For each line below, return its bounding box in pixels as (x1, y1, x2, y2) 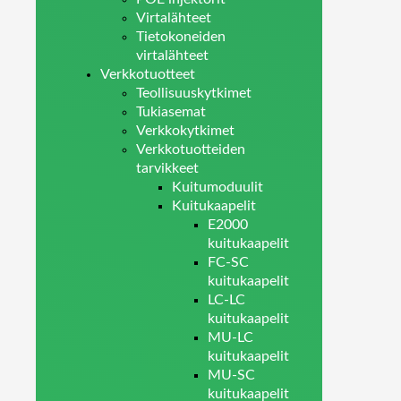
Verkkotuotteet (100, 67, 195, 81)
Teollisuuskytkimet (136, 86, 252, 100)
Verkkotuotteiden (136, 142, 245, 157)
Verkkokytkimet (136, 124, 235, 138)
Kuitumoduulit (172, 180, 263, 194)
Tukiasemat (136, 105, 206, 119)
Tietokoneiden (136, 30, 226, 44)
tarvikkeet (136, 161, 199, 175)
